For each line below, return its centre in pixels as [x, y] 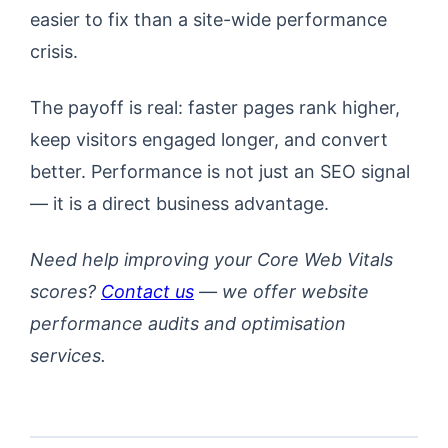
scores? [65, 291]
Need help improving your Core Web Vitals [211, 259]
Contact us [147, 291]
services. [68, 355]
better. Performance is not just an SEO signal [220, 171]
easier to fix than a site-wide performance [208, 19]
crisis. [54, 51]
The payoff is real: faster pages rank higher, [215, 107]
